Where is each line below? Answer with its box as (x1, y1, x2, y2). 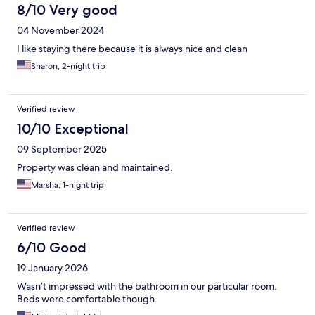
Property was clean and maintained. (17, 161, 173, 174)
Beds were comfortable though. (17, 292, 157, 306)
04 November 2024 (17, 24, 104, 37)
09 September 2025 (17, 143, 107, 156)
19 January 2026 (17, 262, 88, 275)
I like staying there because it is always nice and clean (17, 42, 247, 56)
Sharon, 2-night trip (31, 60, 105, 72)
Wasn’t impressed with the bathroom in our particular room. (17, 280, 277, 293)
